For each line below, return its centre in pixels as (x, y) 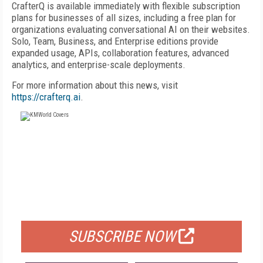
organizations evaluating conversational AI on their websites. (131, 29)
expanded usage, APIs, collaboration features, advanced (120, 53)
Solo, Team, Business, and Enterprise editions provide (115, 41)
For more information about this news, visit (95, 85)
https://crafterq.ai (46, 97)
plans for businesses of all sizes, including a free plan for (124, 18)
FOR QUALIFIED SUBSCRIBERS (131, 206)
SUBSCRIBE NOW (122, 237)
